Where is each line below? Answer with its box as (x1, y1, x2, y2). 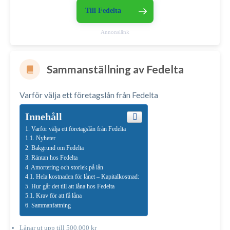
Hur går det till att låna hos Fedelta (31, 182, 114, 190)
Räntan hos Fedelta (31, 154, 78, 161)
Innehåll (25, 111, 62, 122)
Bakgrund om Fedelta (31, 144, 84, 151)
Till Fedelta (85, 6, 121, 14)
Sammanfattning (31, 201, 71, 209)
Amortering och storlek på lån (31, 163, 105, 171)
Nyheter (36, 135, 57, 142)
